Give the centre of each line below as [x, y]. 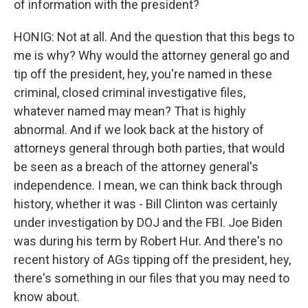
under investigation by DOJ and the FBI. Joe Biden [148, 222]
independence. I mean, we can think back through [148, 185]
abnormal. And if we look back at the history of [139, 130]
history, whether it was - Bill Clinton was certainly [146, 204]
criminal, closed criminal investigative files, [130, 92]
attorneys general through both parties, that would [149, 148]
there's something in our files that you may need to [152, 278]
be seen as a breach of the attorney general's [136, 167]
